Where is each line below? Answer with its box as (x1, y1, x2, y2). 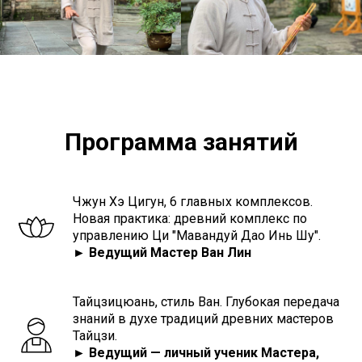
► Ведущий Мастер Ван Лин (73, 244, 251, 260)
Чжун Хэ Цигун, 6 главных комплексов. (73, 193, 313, 209)
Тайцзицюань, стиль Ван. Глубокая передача (73, 293, 339, 309)
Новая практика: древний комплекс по (73, 210, 307, 226)
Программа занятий (64, 127, 298, 156)
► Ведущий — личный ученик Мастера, (73, 344, 319, 360)
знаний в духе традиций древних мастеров (73, 310, 334, 326)
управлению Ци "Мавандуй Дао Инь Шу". (73, 227, 321, 243)
